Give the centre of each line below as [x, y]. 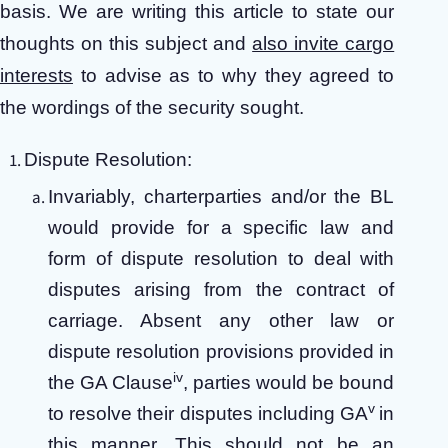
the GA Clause [111, 383]
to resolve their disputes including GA [208, 414]
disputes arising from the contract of [221, 290]
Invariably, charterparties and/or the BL [221, 197]
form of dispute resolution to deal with [221, 259]
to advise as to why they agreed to [234, 75]
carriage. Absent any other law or [221, 321]
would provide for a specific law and [221, 228]
